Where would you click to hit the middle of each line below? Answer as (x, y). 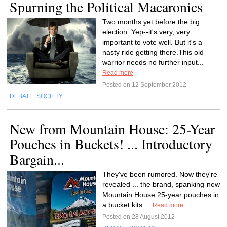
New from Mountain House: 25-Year (112, 129)
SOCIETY (50, 96)
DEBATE (22, 96)
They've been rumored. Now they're (160, 174)
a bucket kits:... (127, 205)
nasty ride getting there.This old (153, 52)
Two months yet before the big (151, 22)
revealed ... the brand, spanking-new (161, 184)
